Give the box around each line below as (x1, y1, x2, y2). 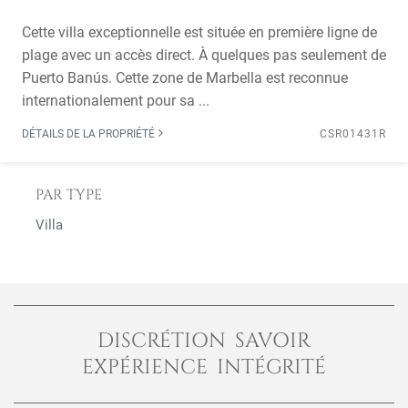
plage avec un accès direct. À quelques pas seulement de (22, 46, 386, 64)
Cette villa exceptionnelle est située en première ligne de (22, 24, 377, 41)
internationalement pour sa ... (22, 92, 209, 109)
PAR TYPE (36, 185, 102, 205)
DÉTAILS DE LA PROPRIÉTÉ (22, 127, 158, 140)
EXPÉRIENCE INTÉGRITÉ (81, 353, 327, 381)
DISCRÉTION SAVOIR (97, 327, 311, 354)
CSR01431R (320, 127, 386, 140)
